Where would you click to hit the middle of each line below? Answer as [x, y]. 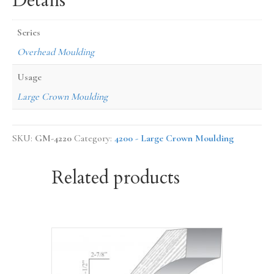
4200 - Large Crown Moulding [174, 139]
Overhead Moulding [56, 52]
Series [29, 32]
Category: [94, 139]
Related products [116, 178]
